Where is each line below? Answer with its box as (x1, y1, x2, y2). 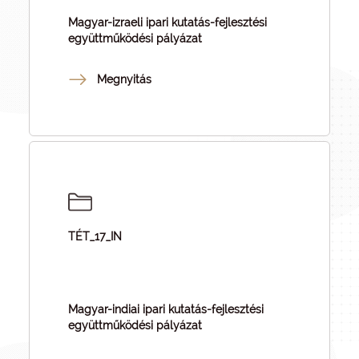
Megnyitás (97, 73, 151, 86)
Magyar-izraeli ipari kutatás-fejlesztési (68, 16, 267, 29)
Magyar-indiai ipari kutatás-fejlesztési (68, 303, 264, 316)
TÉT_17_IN (68, 230, 122, 243)
